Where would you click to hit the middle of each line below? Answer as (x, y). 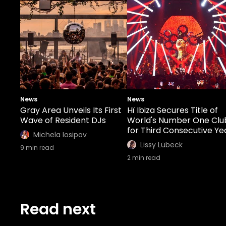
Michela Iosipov (60, 135)
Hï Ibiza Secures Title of (173, 110)
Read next (58, 209)
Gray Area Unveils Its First (71, 110)
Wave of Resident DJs (63, 120)
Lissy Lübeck (161, 145)
